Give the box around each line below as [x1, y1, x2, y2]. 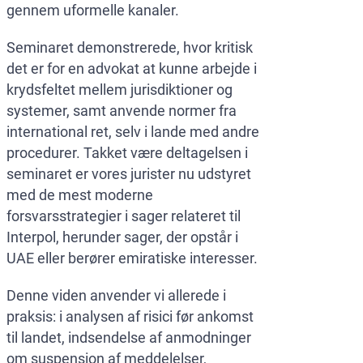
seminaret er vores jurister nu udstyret [6, 165, 251, 183]
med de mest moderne [6, 186, 153, 204]
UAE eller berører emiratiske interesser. [6, 250, 258, 267]
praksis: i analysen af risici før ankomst [6, 308, 254, 326]
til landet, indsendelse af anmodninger [6, 329, 251, 347]
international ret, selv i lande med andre [6, 123, 259, 141]
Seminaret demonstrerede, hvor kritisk [6, 39, 253, 57]
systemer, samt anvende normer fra [6, 102, 237, 120]
